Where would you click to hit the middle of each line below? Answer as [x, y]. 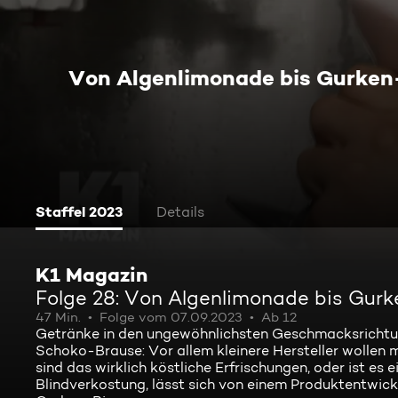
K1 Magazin [92, 275]
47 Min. [58, 317]
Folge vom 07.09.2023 [171, 317]
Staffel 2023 [79, 211]
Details [180, 212]
